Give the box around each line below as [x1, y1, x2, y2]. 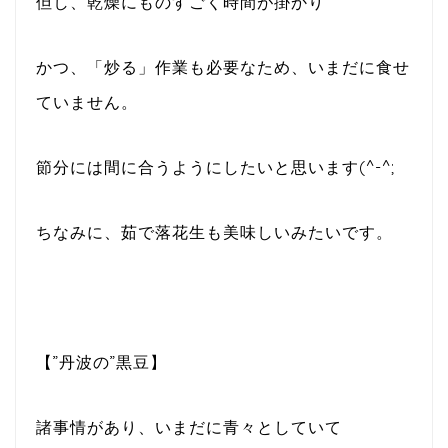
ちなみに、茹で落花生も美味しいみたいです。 [36, 221, 393, 242]
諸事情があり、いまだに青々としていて [36, 416, 342, 437]
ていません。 [36, 91, 138, 112]
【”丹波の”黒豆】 [36, 351, 167, 372]
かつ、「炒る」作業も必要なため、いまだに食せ [36, 56, 410, 77]
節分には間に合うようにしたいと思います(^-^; [36, 156, 395, 177]
